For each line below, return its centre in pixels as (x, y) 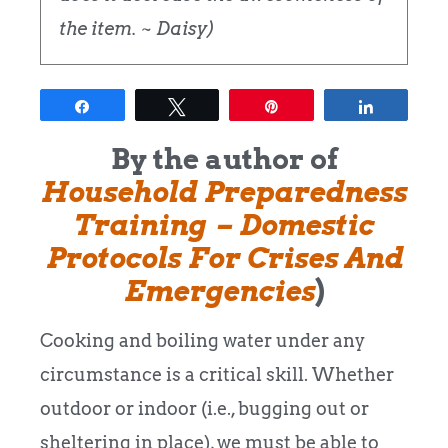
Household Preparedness (224, 191)
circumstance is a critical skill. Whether (217, 374)
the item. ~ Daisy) (137, 28)
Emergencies (219, 290)
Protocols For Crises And (224, 257)
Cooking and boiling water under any (202, 340)
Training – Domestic (224, 224)
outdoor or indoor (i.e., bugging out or (204, 408)
